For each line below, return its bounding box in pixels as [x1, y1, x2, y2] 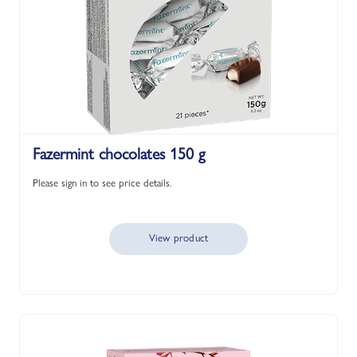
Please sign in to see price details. [33, 176, 172, 189]
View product [148, 231, 209, 244]
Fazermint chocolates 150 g [33, 144, 205, 163]
